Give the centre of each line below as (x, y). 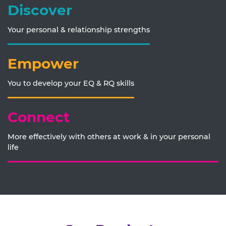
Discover (40, 10)
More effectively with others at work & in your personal (109, 137)
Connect (39, 117)
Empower (43, 64)
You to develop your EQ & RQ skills (71, 83)
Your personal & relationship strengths (79, 30)
